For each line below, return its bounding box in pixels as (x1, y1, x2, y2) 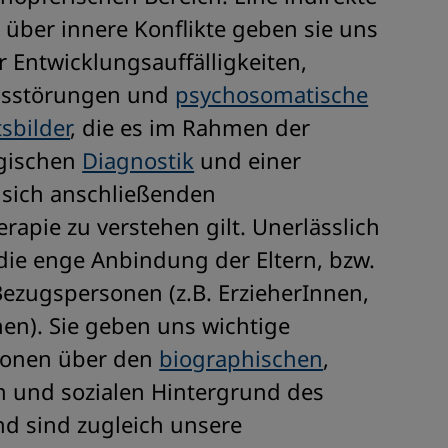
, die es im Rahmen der (70, 112, 311, 142)
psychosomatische (175, 79, 369, 109)
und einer (194, 145, 302, 175)
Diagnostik (82, 145, 195, 175)
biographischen (159, 343, 324, 373)
